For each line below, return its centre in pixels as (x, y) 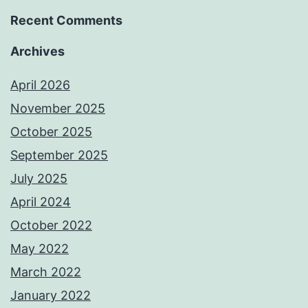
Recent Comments (66, 21)
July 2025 (39, 179)
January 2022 (51, 296)
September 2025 (59, 155)
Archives (37, 52)
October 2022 (51, 225)
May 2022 (40, 249)
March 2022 (46, 272)
